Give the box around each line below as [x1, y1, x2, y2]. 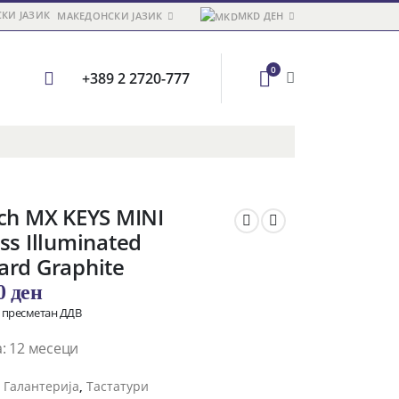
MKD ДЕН [237, 9, 284, 22]
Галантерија [4, 378, 79, 395]
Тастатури [86, 378, 149, 395]
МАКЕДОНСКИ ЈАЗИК [57, 9, 163, 22]
